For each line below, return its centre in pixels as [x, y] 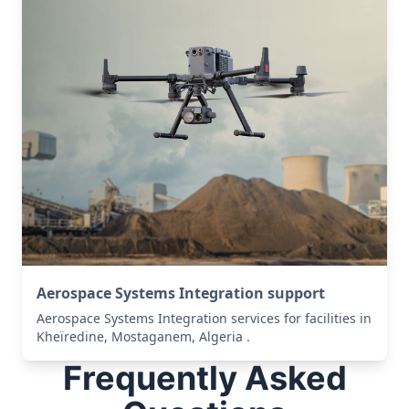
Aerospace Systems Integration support [181, 294]
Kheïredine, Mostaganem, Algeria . [143, 337]
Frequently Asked [204, 378]
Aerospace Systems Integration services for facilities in [204, 319]
